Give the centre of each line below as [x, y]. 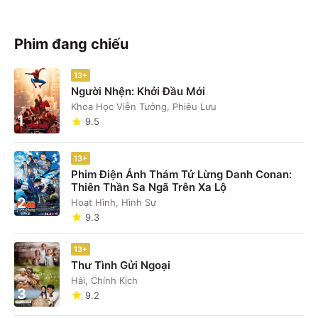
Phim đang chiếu [71, 44]
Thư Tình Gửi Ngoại [121, 265]
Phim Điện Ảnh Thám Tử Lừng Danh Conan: [181, 174]
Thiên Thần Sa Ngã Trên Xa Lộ [149, 187]
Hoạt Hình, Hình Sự [114, 202]
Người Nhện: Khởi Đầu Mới [138, 92]
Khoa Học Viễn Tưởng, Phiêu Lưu [144, 107]
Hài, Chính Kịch [104, 280]
